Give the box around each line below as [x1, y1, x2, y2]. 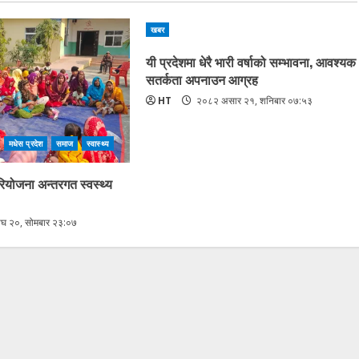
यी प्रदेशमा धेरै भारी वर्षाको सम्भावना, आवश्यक [145, 51, 356, 71]
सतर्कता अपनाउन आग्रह [145, 69, 258, 89]
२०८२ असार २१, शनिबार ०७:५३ [193, 93, 313, 107]
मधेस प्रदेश [9, 137, 42, 149]
